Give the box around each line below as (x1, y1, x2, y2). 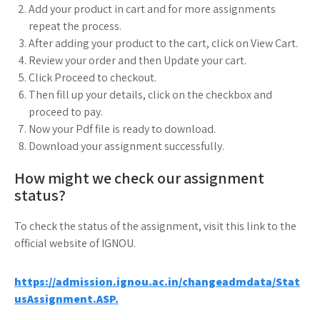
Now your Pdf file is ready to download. (29, 121, 216, 137)
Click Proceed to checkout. (29, 70, 156, 86)
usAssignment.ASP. (14, 291, 119, 307)
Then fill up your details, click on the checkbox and (29, 87, 272, 103)
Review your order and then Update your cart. (29, 53, 246, 69)
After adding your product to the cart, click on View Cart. (29, 36, 298, 51)
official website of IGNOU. (14, 236, 136, 251)
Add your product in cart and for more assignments (29, 1, 276, 17)
